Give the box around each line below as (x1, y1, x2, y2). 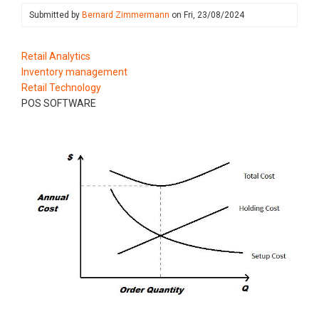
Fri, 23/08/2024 (184, 9, 244, 20)
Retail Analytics (21, 50, 90, 62)
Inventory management (21, 66, 127, 78)
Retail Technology (21, 81, 101, 93)
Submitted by (29, 9, 82, 20)
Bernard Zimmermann (82, 9, 169, 20)
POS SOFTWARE (21, 97, 96, 109)
